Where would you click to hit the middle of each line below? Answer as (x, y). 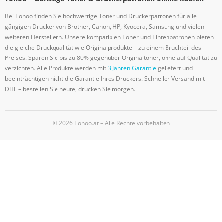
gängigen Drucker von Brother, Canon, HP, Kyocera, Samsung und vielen (105, 27)
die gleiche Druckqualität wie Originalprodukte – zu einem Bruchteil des (103, 47)
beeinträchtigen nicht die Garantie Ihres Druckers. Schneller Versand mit (105, 79)
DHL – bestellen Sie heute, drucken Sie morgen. (70, 89)
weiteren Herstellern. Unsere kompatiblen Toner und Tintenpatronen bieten (109, 37)
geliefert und (174, 68)
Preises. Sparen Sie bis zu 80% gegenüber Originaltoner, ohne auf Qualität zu (111, 58)
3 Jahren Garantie (132, 68)
